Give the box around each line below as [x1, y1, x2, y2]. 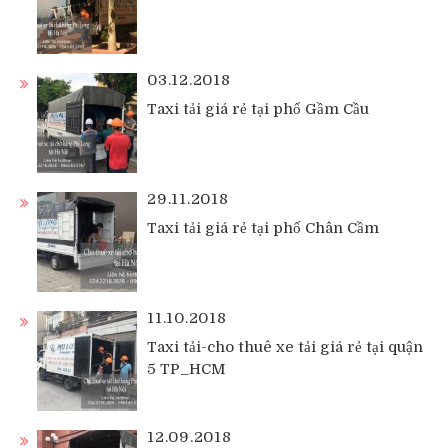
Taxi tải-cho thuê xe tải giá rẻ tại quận [147, 337, 423, 356]
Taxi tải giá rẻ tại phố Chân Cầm [147, 218, 379, 237]
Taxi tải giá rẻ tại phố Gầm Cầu [147, 99, 369, 118]
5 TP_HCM [147, 359, 226, 378]
